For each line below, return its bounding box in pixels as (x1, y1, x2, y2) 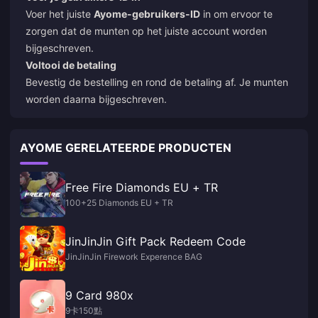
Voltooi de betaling (26, 58, 116, 71)
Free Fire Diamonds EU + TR (65, 180, 218, 194)
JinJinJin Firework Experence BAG (65, 251, 202, 262)
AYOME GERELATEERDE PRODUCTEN (20, 140, 231, 155)
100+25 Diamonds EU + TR (65, 197, 173, 208)
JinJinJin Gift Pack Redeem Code (65, 234, 246, 248)
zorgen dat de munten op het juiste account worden (26, 24, 267, 37)
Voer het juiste (26, 7, 94, 20)
